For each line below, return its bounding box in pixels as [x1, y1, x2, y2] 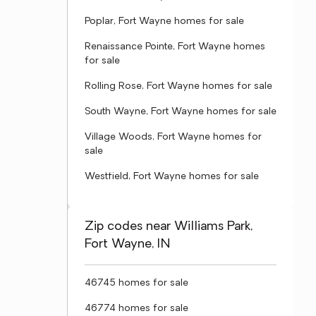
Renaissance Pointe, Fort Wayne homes [85, 42, 265, 52]
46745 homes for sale [85, 278, 188, 288]
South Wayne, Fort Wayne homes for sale [85, 107, 276, 117]
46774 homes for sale [85, 303, 188, 314]
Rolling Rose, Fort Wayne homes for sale [85, 81, 272, 92]
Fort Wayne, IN [85, 238, 171, 251]
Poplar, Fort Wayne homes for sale [85, 16, 244, 27]
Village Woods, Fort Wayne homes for [85, 132, 262, 142]
